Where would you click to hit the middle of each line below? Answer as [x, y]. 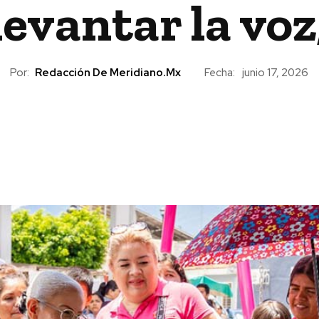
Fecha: [220, 72]
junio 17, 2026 [275, 73]
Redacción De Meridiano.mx [108, 72]
